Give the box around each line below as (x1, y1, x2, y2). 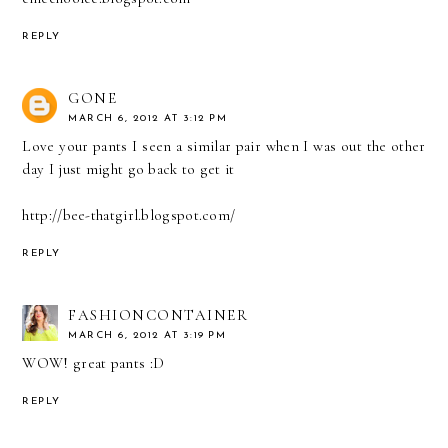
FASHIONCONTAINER (68, 305, 249, 324)
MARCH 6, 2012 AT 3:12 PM (68, 112, 228, 124)
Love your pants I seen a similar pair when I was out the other (22, 136, 426, 155)
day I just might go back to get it (22, 159, 235, 178)
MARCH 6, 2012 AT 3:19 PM (68, 329, 227, 341)
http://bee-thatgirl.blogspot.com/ (22, 205, 236, 224)
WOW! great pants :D (22, 353, 165, 372)
